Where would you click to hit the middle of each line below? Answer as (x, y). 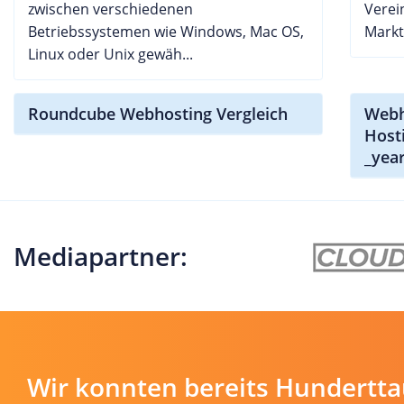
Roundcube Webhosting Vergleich (158, 114)
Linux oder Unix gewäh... (110, 54)
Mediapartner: (101, 256)
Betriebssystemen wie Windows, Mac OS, (166, 32)
